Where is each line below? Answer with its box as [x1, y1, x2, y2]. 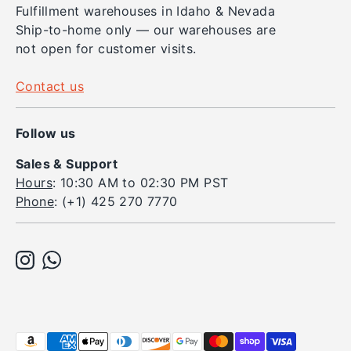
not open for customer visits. [16, 41, 197, 57]
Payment [15, 333, 69, 349]
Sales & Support [16, 156, 118, 172]
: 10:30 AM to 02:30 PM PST [52, 175, 229, 191]
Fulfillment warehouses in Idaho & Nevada [16, 3, 275, 20]
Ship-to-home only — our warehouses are [16, 22, 277, 38]
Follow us [16, 125, 76, 142]
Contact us [16, 78, 84, 95]
